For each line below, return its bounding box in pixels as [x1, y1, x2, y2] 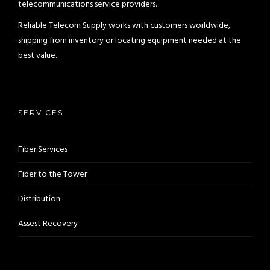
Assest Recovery [18, 217, 78, 231]
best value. [18, 49, 57, 63]
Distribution [18, 192, 60, 206]
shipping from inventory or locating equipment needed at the [18, 34, 241, 48]
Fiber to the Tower [18, 168, 87, 181]
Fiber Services [18, 143, 67, 157]
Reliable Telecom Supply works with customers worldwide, [18, 19, 230, 33]
